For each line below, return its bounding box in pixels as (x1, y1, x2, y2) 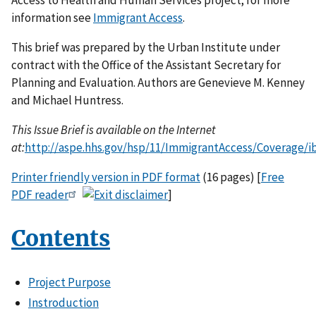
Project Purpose (28, 274, 111, 290)
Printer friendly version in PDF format (11, 169, 200, 185)
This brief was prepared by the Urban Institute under (11, 39, 280, 55)
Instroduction (28, 295, 99, 311)
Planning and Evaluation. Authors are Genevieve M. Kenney (11, 74, 305, 90)
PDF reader (11, 186, 68, 202)
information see (11, 9, 93, 25)
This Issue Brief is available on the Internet (11, 121, 216, 138)
